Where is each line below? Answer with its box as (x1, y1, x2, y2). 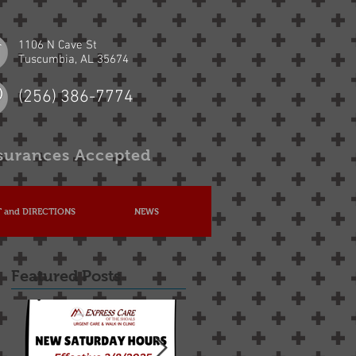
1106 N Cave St (18, 38, 97, 52)
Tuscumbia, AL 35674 (18, 52, 129, 67)
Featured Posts (11, 267, 121, 284)
